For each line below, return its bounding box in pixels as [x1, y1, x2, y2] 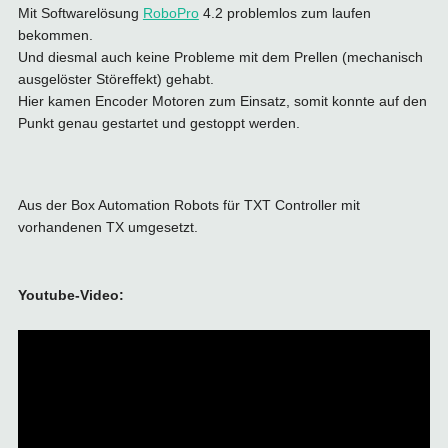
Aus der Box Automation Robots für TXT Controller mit [17, 197, 360, 213]
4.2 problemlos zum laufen [198, 5, 371, 21]
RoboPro [142, 5, 199, 21]
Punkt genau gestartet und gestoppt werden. [17, 115, 300, 131]
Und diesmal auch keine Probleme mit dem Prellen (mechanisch [17, 49, 423, 65]
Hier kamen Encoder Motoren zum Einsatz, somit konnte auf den [17, 93, 427, 109]
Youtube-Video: [17, 287, 124, 303]
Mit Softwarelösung [17, 5, 143, 21]
